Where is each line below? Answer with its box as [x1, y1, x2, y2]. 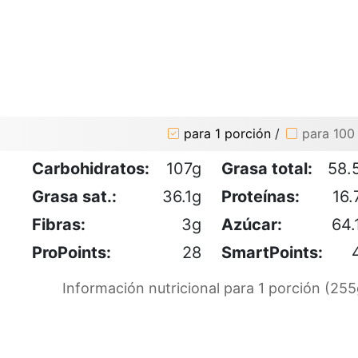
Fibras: [32, 214, 86, 234]
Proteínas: [221, 186, 300, 206]
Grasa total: [221, 158, 312, 178]
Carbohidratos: [32, 158, 149, 178]
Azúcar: [221, 214, 282, 234]
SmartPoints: [221, 242, 323, 262]
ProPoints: [32, 242, 111, 262]
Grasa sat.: [32, 186, 117, 206]
